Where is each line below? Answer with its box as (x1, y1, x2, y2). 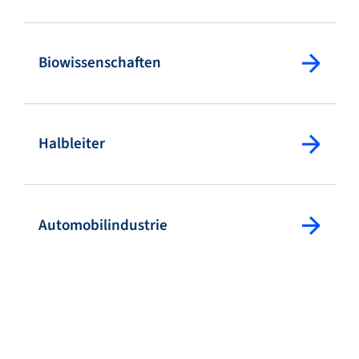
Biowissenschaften (38, 50, 161, 74)
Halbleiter (38, 132, 105, 155)
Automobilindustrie (38, 213, 167, 236)
